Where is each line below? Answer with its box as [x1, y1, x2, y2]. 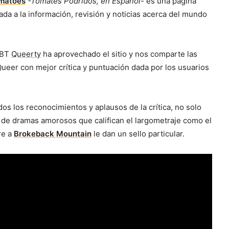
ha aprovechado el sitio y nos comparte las [41, 49, 197, 59]
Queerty [11, 49, 41, 59]
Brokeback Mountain [14, 129, 91, 139]
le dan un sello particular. [91, 129, 185, 139]
